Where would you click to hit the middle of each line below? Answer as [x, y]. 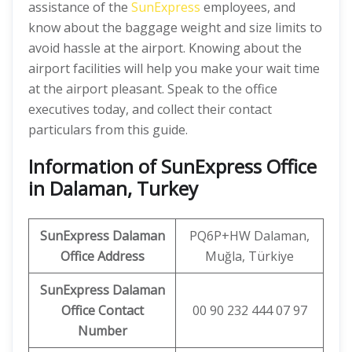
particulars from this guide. [110, 130]
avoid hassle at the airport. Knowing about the [165, 48]
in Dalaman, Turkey [113, 188]
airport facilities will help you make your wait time [174, 68]
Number [102, 331]
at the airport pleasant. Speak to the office [153, 89]
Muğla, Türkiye [249, 256]
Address [121, 256]
